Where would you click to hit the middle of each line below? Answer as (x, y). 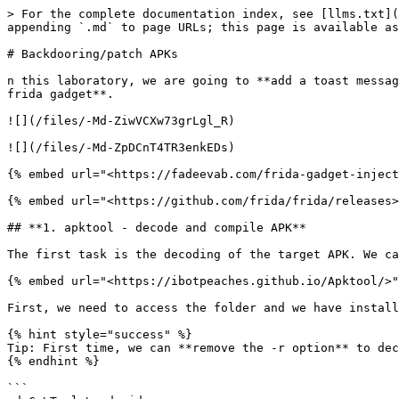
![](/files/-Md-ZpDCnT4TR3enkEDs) (121, 147)
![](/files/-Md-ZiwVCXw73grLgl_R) (121, 121)
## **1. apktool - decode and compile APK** (157, 228)
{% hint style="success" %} (100, 334)
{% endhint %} (53, 361)
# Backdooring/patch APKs (93, 54)
